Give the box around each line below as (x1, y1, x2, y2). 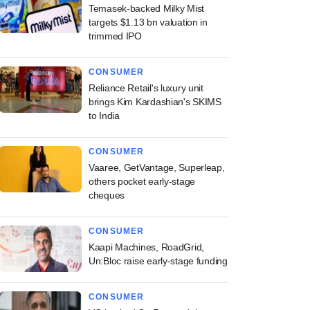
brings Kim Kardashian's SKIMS (89, 96, 221, 107)
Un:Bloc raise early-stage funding (89, 255, 228, 266)
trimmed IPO (89, 30, 142, 42)
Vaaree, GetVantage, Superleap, (89, 162, 225, 173)
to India (89, 110, 120, 121)
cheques (89, 190, 125, 201)
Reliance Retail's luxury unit (89, 82, 203, 93)
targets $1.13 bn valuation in (89, 17, 208, 28)
